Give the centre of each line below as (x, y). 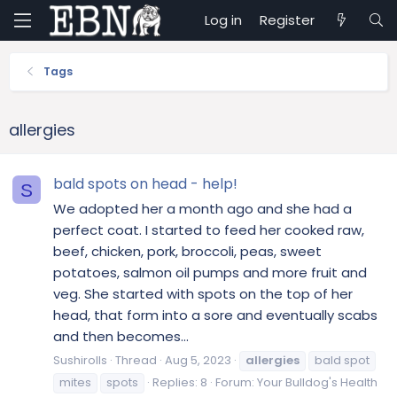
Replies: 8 (180, 382)
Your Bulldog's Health (317, 382)
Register (288, 20)
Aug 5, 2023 (198, 360)
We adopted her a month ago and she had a (202, 209)
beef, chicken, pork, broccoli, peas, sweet (187, 252)
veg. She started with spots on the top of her (203, 294)
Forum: (236, 382)
